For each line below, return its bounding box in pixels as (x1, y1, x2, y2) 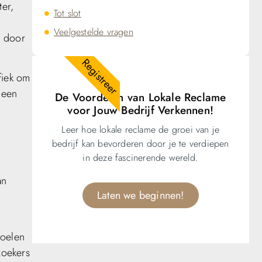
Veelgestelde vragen (54, 25, 133, 39)
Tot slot (54, 6, 81, 20)
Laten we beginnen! (96, 188, 184, 204)
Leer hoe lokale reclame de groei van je (61, 123, 220, 137)
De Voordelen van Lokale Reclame (55, 89, 226, 106)
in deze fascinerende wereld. (82, 151, 199, 165)
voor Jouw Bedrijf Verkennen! (67, 102, 214, 119)
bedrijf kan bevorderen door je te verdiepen (51, 137, 229, 151)
